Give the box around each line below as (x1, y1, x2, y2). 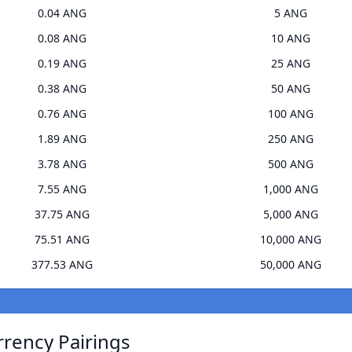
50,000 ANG (259, 257, 321, 273)
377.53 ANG (31, 257, 93, 273)
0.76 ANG (37, 106, 86, 122)
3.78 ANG (37, 156, 86, 172)
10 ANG (270, 31, 310, 46)
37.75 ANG (34, 207, 90, 222)
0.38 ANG (37, 81, 86, 97)
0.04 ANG (37, 5, 86, 21)
